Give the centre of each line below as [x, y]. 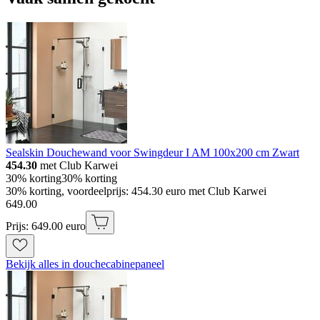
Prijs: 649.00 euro [46, 226]
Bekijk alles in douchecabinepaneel [85, 264]
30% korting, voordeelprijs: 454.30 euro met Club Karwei [136, 191]
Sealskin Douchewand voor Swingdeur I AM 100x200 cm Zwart [152, 152]
